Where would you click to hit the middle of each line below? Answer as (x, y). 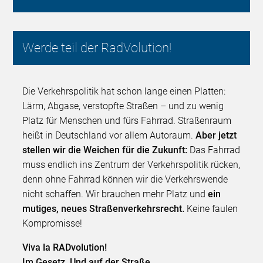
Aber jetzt (216, 135)
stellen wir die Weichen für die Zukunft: (105, 150)
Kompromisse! (53, 223)
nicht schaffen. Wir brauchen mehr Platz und (115, 194)
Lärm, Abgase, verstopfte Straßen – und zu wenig (123, 106)
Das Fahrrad (214, 150)
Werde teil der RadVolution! (97, 48)
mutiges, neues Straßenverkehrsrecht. (104, 208)
